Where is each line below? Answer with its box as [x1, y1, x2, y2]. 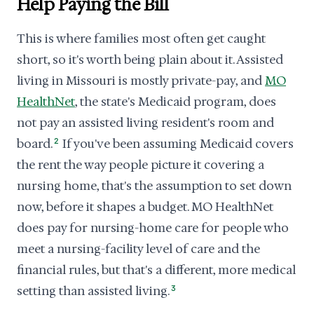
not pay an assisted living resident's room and [17, 115, 274, 130]
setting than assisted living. [17, 283, 170, 299]
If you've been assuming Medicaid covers [60, 136, 294, 151]
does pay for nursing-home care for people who [17, 220, 289, 235]
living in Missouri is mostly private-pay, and [17, 73, 265, 88]
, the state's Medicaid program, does [75, 94, 276, 109]
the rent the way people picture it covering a [17, 157, 264, 172]
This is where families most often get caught [17, 31, 266, 46]
